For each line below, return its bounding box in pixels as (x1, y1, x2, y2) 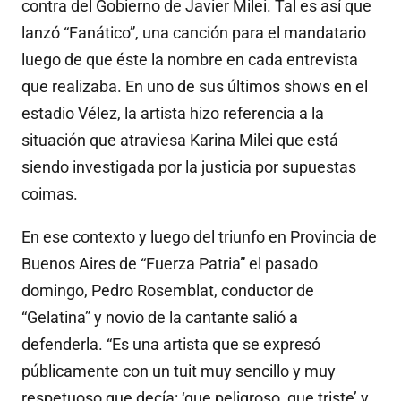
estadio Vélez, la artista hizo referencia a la (21, 104, 324, 124)
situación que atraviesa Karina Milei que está (21, 131, 338, 150)
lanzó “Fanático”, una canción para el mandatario (21, 23, 366, 43)
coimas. (21, 184, 78, 204)
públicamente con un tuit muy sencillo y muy (21, 362, 336, 381)
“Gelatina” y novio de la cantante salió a (21, 308, 298, 328)
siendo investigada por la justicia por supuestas (21, 158, 356, 177)
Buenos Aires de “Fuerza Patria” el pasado (21, 254, 318, 274)
